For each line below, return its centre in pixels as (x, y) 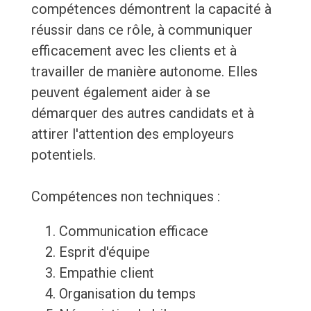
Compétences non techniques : (125, 197)
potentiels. (63, 155)
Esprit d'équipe (104, 252)
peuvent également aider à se (120, 93)
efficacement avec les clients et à (134, 51)
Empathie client (106, 273)
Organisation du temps (127, 294)
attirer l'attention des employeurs (132, 134)
